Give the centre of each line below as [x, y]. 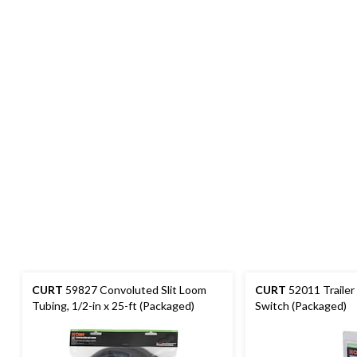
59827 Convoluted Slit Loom [135, 289]
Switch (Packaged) [301, 305]
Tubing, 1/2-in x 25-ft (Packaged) [113, 305]
